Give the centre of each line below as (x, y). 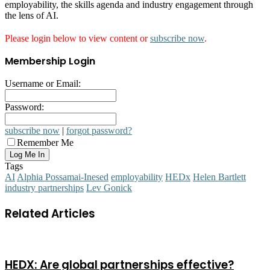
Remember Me (45, 143)
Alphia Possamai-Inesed (63, 177)
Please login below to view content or (77, 39)
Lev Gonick (109, 188)
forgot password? (99, 131)
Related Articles (50, 214)
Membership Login (50, 61)
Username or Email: (43, 84)
